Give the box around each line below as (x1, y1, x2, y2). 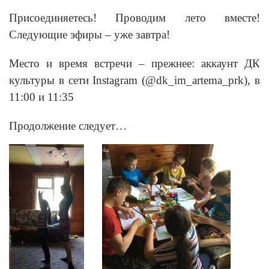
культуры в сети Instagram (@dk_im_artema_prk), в (9, 73, 260, 86)
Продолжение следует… (9, 119, 127, 132)
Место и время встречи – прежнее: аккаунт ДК (9, 56, 260, 70)
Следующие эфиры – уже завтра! (9, 28, 170, 41)
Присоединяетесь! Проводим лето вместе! (9, 11, 260, 24)
